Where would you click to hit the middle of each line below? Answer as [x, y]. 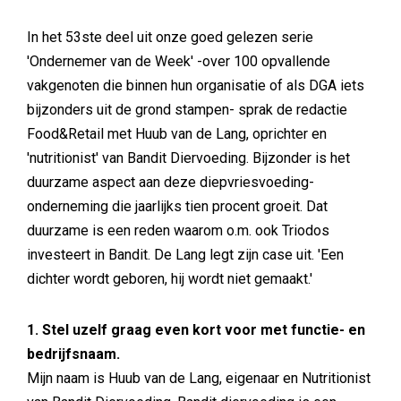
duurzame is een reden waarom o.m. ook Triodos [178, 230]
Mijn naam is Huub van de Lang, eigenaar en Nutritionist [199, 378]
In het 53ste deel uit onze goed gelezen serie [170, 37]
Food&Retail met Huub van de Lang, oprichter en [177, 134]
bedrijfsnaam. [73, 354]
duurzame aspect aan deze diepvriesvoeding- [171, 182]
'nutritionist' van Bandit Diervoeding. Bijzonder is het [188, 158]
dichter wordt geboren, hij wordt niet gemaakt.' [170, 279]
